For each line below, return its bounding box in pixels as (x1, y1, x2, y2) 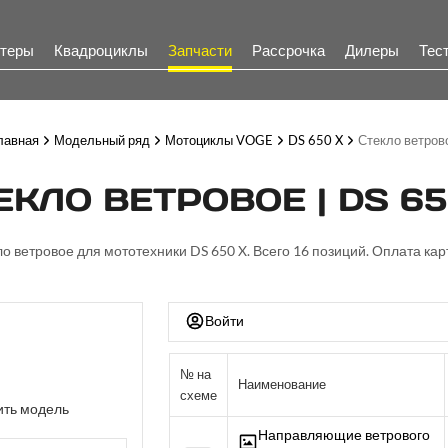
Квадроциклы (54, 41, 148, 59)
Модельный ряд (53, 132, 150, 148)
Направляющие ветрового (257, 426, 430, 443)
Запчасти (168, 41, 232, 59)
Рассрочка (252, 41, 325, 59)
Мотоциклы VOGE (164, 132, 273, 148)
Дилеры (345, 41, 399, 59)
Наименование (237, 376, 326, 392)
